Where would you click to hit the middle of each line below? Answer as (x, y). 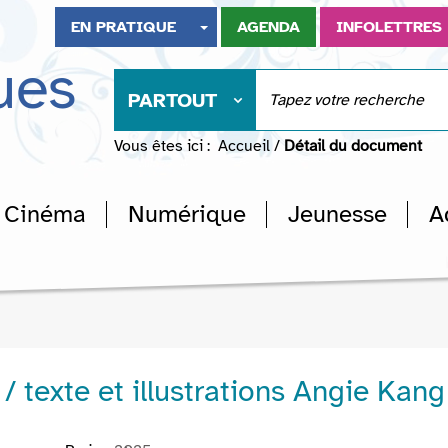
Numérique (187, 214)
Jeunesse (337, 214)
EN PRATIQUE (124, 27)
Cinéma (45, 214)
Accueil (244, 146)
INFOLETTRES (389, 27)
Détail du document (353, 146)
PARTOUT (172, 100)
